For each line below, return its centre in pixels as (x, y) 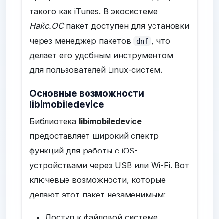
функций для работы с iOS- (84, 150)
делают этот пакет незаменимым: (98, 194)
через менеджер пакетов (82, 40)
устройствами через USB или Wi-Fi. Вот (109, 165)
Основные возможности (87, 93)
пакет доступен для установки (127, 26)
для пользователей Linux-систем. (96, 70)
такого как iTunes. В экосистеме (94, 11)
